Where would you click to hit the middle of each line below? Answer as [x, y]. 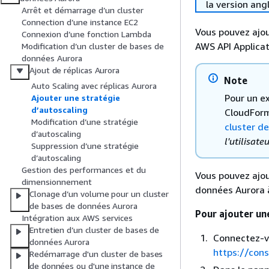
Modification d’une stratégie [85, 122]
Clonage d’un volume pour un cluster [99, 194]
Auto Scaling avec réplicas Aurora [94, 86]
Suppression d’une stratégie [85, 146]
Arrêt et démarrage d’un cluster [83, 10]
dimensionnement [57, 182]
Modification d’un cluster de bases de [93, 46]
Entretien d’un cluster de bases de [95, 230]
